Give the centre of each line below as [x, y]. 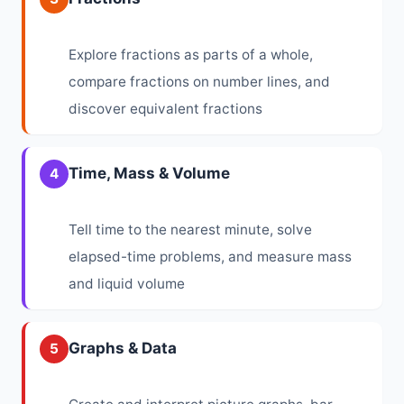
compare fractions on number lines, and [199, 81]
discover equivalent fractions [165, 108]
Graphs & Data [123, 348]
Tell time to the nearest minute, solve [190, 229]
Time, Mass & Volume [149, 173]
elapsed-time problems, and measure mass [210, 256]
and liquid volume [127, 283]
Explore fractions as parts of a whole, [191, 54]
